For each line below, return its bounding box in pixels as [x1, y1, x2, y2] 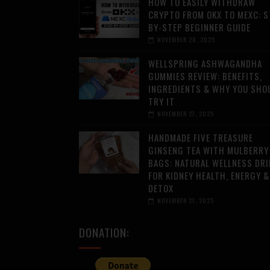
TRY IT [148, 95, 175, 108]
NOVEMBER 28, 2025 [157, 35, 215, 45]
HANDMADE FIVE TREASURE [148, 131, 253, 145]
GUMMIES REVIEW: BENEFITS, [148, 69, 262, 83]
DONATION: [78, 224, 130, 241]
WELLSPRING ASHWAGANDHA [148, 57, 262, 71]
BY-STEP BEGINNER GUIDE [148, 20, 251, 34]
